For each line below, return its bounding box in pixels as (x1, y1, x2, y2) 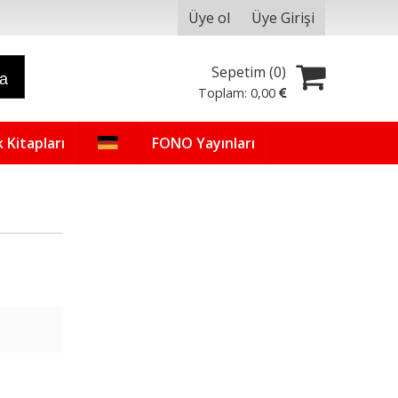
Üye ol (188, 8, 230, 28)
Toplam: (198, 84, 251, 101)
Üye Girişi (251, 8, 314, 28)
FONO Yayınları (152, 133, 255, 153)
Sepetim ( (211, 61, 275, 82)
